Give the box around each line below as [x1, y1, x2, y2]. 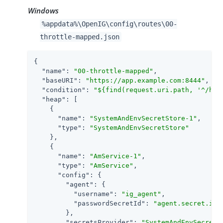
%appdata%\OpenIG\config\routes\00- [41, 19, 177, 28]
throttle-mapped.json [40, 32, 119, 41]
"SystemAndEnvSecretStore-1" [90, 114, 197, 122]
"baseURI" [42, 76, 78, 84]
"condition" [42, 86, 86, 94]
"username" [74, 190, 113, 198]
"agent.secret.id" [153, 199, 221, 207]
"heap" [42, 95, 66, 103]
